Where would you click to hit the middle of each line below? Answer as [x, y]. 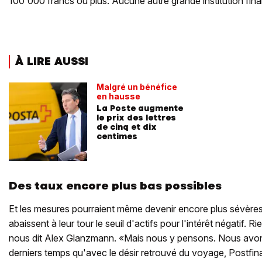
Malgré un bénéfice [137, 87]
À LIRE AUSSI [51, 61]
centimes [117, 137]
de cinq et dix [127, 127]
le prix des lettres [136, 118]
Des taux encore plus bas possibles [115, 186]
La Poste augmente [140, 108]
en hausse [118, 96]
